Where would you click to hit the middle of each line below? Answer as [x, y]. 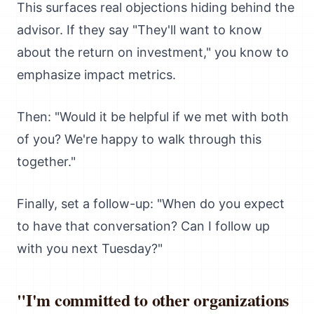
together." [46, 162]
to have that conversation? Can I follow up [143, 226]
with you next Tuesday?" [90, 248]
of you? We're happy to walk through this [139, 139]
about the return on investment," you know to [153, 52]
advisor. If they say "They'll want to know [139, 30]
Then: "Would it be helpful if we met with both [153, 117]
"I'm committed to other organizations [153, 300]
